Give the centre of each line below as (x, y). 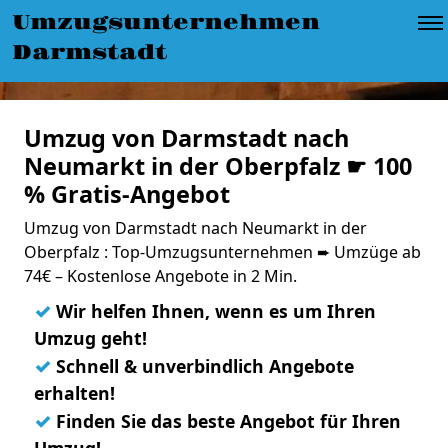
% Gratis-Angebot (127, 194)
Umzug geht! (90, 338)
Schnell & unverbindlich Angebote (202, 366)
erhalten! (74, 393)
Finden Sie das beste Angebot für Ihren (226, 421)
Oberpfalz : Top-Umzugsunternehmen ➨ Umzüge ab (222, 252)
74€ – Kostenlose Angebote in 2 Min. (160, 276)
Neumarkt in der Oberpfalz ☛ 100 (218, 166)
